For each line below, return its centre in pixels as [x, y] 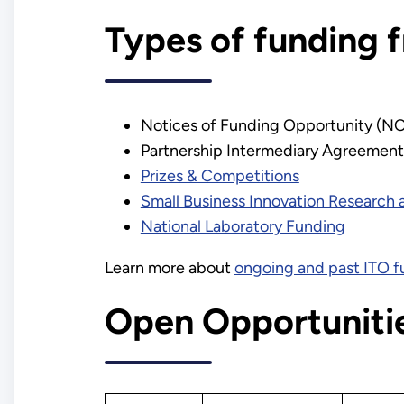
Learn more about [169, 267]
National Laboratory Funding [243, 226]
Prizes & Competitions [220, 175]
